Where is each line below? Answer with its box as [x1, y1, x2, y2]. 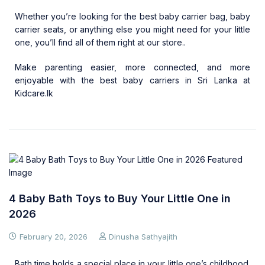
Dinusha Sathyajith [109, 232, 177, 242]
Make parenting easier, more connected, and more [15, 62, 250, 73]
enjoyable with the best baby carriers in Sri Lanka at [15, 75, 250, 86]
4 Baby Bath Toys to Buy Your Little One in [9, 192, 231, 205]
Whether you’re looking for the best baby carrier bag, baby [15, 11, 250, 22]
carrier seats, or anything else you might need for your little [15, 24, 250, 35]
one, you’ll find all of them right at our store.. [15, 37, 186, 48]
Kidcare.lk [15, 88, 53, 99]
